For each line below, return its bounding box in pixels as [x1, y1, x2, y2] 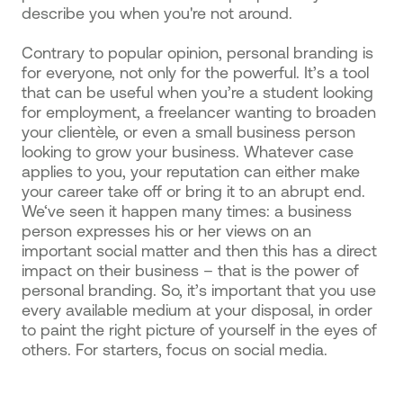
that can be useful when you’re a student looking [22, 83, 373, 101]
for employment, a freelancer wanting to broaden [22, 103, 376, 121]
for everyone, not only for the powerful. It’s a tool [22, 63, 369, 81]
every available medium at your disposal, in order [22, 300, 372, 318]
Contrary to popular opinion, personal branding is [22, 43, 373, 61]
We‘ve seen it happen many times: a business [22, 201, 352, 219]
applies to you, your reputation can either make [22, 162, 360, 180]
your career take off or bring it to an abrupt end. [22, 182, 365, 200]
